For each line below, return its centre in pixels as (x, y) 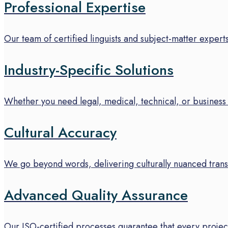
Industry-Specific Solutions (89, 70)
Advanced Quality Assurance (96, 195)
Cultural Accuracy (60, 133)
